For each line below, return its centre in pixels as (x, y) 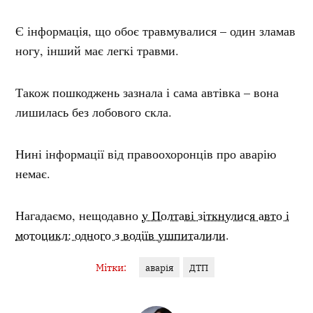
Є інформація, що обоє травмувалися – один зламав (156, 30)
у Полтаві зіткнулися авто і (216, 215)
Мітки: (111, 267)
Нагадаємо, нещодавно (79, 215)
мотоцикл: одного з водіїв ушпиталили (121, 234)
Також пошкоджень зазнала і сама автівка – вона (147, 92)
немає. (33, 173)
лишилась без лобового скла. (94, 111)
